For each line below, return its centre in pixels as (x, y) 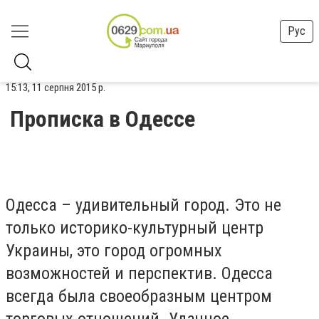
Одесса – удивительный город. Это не (143, 205)
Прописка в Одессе (103, 119)
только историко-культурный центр (135, 228)
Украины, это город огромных (114, 250)
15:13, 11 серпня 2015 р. (56, 88)
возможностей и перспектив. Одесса (139, 273)
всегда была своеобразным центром (139, 296)
